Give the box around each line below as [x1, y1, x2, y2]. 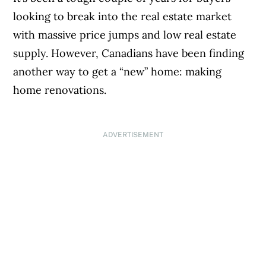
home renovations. [13, 83, 110, 97]
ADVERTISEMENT [102, 131, 163, 140]
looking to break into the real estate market [13, 9, 232, 24]
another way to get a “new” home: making [13, 65, 222, 79]
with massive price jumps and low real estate [13, 28, 237, 42]
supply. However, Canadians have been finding [13, 46, 245, 61]
